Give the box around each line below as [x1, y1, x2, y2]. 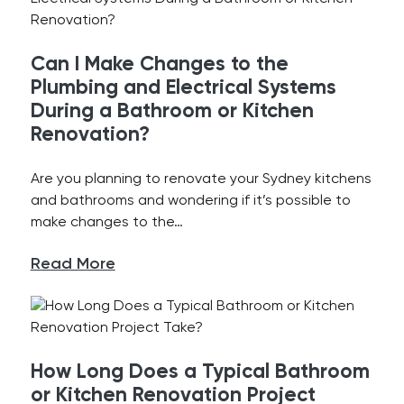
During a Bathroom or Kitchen [30, 102, 314, 122]
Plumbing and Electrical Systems [30, 78, 336, 98]
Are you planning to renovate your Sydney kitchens [30, 172, 372, 187]
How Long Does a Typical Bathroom [30, 363, 370, 382]
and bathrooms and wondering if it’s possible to [30, 194, 351, 208]
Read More [30, 256, 115, 272]
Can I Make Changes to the [30, 55, 289, 75]
